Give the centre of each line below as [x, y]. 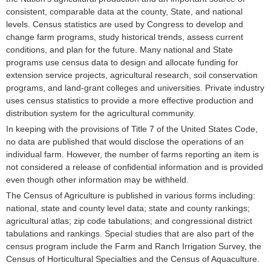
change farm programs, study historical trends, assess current [125, 37]
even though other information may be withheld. [97, 180]
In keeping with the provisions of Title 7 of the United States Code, [132, 129]
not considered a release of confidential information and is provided [135, 167]
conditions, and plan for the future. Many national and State [119, 50]
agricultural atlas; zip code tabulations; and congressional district [129, 221]
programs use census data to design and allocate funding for [122, 62]
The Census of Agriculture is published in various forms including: [131, 195]
